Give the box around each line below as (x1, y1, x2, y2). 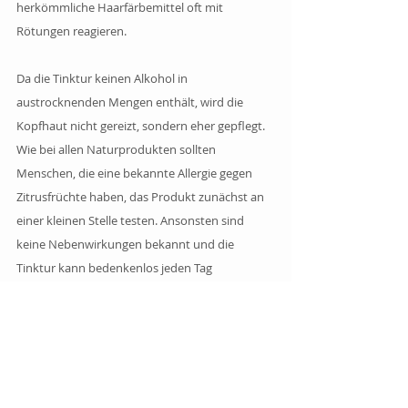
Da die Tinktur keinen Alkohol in (16, 69, 190, 87)
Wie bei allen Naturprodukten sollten (16, 140, 219, 158)
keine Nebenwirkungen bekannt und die (16, 235, 237, 252)
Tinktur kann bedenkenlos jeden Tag (16, 259, 215, 276)
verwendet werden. (16, 282, 121, 300)
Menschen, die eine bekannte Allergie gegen (16, 164, 255, 181)
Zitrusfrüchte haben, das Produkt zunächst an (16, 188, 267, 205)
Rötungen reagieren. (16, 22, 127, 39)
